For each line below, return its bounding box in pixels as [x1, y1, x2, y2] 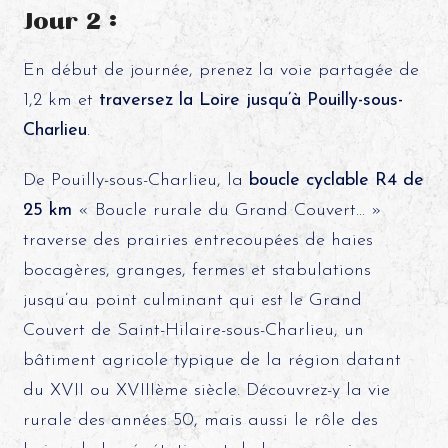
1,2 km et [22, 90, 99, 110]
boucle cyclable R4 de [248, 170, 424, 190]
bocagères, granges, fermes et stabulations [22, 260, 371, 280]
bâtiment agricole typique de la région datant [22, 350, 401, 370]
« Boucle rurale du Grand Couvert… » [71, 200, 382, 220]
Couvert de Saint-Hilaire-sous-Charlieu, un [22, 320, 364, 340]
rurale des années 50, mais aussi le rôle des [22, 410, 378, 430]
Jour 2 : [22, 6, 117, 35]
